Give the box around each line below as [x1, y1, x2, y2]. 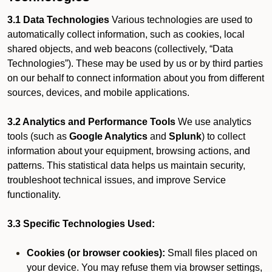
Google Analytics [69, 131, 148, 141]
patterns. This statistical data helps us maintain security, [7, 160, 245, 171]
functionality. [7, 189, 61, 200]
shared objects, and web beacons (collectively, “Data [7, 44, 233, 54]
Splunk [169, 131, 202, 141]
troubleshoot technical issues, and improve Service [7, 175, 226, 185]
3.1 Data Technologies [7, 15, 109, 25]
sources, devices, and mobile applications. [7, 87, 189, 98]
